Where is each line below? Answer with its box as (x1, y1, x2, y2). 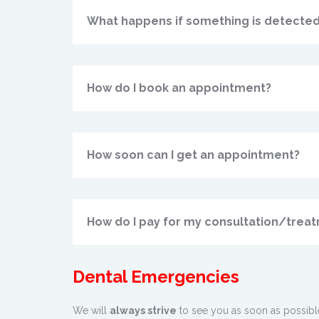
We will (73, 305, 110, 316)
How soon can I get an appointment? (87, 148, 300, 162)
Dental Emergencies (73, 266, 239, 287)
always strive (110, 305, 177, 316)
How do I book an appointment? (87, 81, 271, 95)
